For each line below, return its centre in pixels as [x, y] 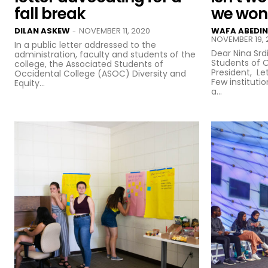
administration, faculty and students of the [105, 54]
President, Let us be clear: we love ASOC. [234, 72]
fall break [50, 13]
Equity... [30, 83]
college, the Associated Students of [89, 64]
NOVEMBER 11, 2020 [115, 31]
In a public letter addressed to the [85, 45]
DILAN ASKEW [42, 31]
